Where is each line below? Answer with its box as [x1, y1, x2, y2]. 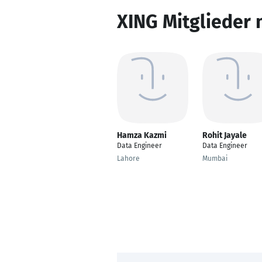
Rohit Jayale [202, 130, 247, 140]
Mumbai [202, 154, 227, 163]
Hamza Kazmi [117, 130, 167, 140]
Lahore [117, 154, 140, 163]
